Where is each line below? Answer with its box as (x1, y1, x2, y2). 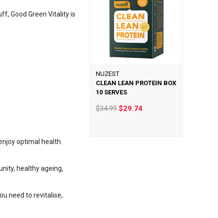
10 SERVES (95, 89, 127, 96)
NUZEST (95, 70, 119, 77)
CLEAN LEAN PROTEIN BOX (95, 79, 176, 87)
